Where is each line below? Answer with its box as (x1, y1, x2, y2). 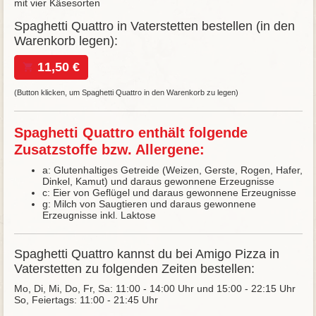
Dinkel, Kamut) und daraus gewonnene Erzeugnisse (42, 176, 274, 188)
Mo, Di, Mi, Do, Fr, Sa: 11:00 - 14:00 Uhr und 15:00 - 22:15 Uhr (13, 283, 296, 295)
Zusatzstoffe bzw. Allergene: (13, 142, 205, 158)
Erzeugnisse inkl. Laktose (42, 209, 156, 221)
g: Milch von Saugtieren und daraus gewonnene (42, 198, 256, 210)
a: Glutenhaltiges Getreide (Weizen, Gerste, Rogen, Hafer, (42, 164, 303, 176)
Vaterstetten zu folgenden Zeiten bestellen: (13, 262, 255, 276)
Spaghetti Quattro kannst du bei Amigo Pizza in (13, 247, 279, 262)
